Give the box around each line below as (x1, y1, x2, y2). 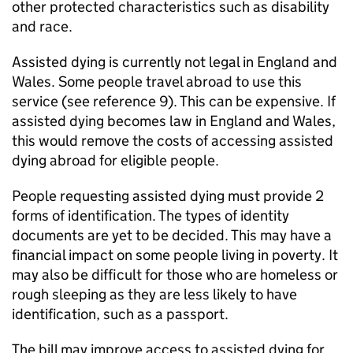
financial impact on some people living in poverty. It (12, 246, 338, 264)
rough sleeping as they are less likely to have (12, 285, 297, 303)
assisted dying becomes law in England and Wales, (12, 112, 336, 130)
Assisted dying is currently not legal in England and (12, 53, 337, 71)
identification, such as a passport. (12, 305, 229, 323)
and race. (12, 17, 72, 35)
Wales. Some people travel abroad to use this (12, 72, 302, 91)
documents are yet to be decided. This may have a (12, 226, 332, 244)
